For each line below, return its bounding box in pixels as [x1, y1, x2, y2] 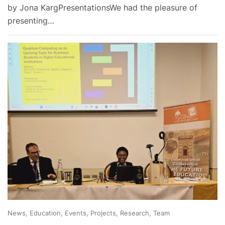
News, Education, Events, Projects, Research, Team [8, 209, 170, 217]
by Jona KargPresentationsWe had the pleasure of [8, 2, 197, 13]
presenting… [8, 15, 54, 26]
